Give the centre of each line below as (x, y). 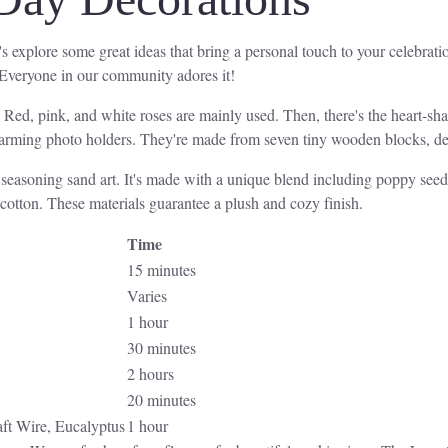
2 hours (150, 374)
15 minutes (161, 270)
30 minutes (161, 348)
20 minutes (161, 400)
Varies (147, 296)
